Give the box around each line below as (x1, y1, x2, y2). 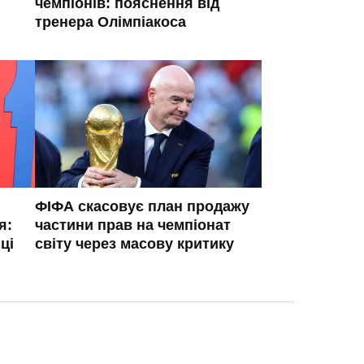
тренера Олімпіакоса (35, 13, 186, 30)
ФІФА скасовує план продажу (35, 197, 249, 214)
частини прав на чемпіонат (35, 216, 231, 233)
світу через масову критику (35, 235, 234, 252)
